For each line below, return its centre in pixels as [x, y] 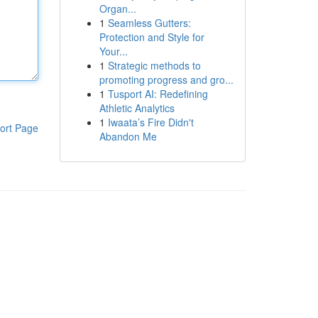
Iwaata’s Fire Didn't [150, 122]
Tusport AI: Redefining [158, 94]
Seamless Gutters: [149, 23]
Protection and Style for [152, 37]
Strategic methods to [154, 65]
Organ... [117, 9]
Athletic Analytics [137, 108]
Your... [113, 51]
